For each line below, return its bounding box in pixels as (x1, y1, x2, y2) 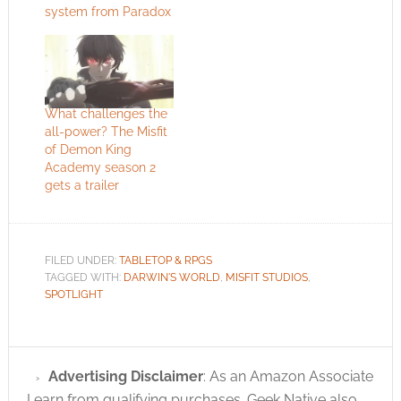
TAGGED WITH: (44, 271, 124, 285)
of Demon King (44, 142, 132, 158)
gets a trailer (44, 178, 119, 193)
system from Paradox (44, 4, 171, 19)
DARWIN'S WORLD (123, 271, 220, 285)
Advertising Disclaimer (47, 368, 203, 386)
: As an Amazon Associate (202, 368, 373, 386)
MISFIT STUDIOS (225, 271, 308, 285)
